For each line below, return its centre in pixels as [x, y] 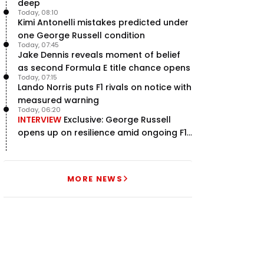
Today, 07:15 [37, 77]
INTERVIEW [39, 119]
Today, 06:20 [39, 109]
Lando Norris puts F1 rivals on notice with [105, 87]
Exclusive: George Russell [117, 119]
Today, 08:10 [38, 12]
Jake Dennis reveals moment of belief [99, 55]
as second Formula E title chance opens [104, 67]
